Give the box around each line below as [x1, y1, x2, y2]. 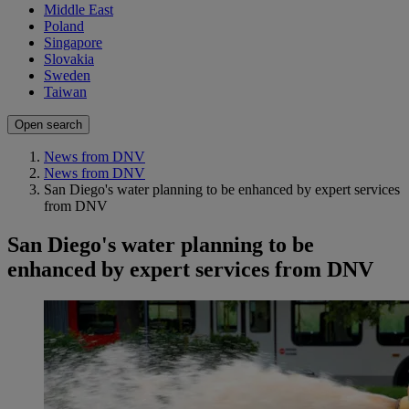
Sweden [44, 68, 90, 84]
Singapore [44, 35, 102, 51]
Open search [15, 118, 82, 132]
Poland [44, 18, 84, 35]
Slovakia [44, 51, 94, 68]
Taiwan [44, 84, 87, 100]
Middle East [44, 2, 113, 18]
